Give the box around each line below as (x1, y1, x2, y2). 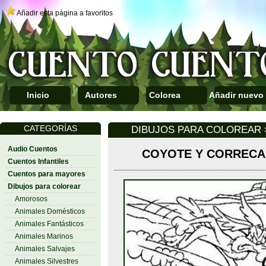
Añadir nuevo (209, 90, 264, 100)
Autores (85, 90, 117, 100)
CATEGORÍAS (24, 123, 77, 133)
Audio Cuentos (8, 145, 58, 153)
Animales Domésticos (15, 207, 85, 216)
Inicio (27, 90, 49, 100)
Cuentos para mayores (8, 170, 85, 178)
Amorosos (15, 195, 47, 203)
